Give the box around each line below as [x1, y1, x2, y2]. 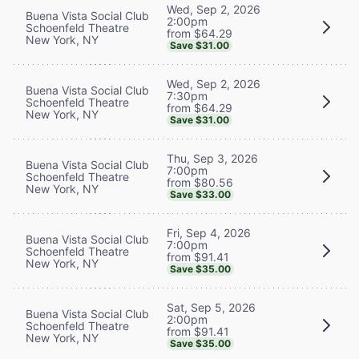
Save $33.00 [170, 188, 231, 200]
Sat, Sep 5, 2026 [167, 300, 256, 314]
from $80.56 [167, 175, 233, 189]
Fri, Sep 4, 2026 [167, 225, 251, 240]
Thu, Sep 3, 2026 [167, 151, 258, 165]
